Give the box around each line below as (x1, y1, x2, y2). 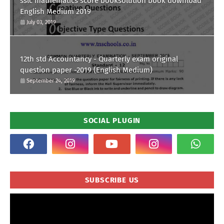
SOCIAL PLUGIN (83, 115, 141, 125)
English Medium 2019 (20, 6, 91, 16)
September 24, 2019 (26, 77, 75, 84)
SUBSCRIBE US (84, 175, 139, 184)
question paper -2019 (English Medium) (122, 65, 152, 74)
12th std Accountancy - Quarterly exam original (20, 54, 152, 63)
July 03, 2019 (26, 18, 56, 25)
